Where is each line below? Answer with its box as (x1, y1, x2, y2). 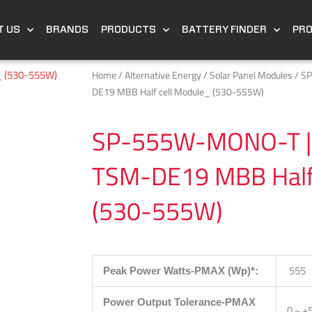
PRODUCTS (100, 24, 156, 35)
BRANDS (45, 24, 88, 35)
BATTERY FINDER (181, 24, 267, 35)
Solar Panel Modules (210, 68, 292, 82)
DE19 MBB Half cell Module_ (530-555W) (92, 84, 264, 99)
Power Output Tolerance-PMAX (103, 295, 256, 308)
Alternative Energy (125, 68, 201, 82)
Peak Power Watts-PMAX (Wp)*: (103, 264, 258, 276)
